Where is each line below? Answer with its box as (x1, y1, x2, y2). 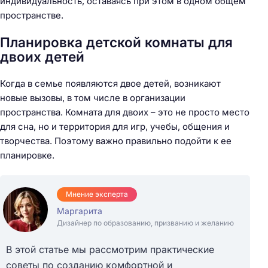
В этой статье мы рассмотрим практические (6, 243, 214, 255)
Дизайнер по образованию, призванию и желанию (57, 218, 234, 227)
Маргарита (57, 205, 102, 216)
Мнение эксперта (66, 189, 128, 199)
